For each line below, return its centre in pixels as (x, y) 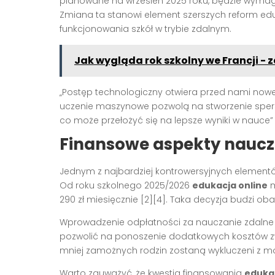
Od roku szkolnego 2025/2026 (126, 185)
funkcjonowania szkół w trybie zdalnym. (145, 29)
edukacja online (230, 185)
